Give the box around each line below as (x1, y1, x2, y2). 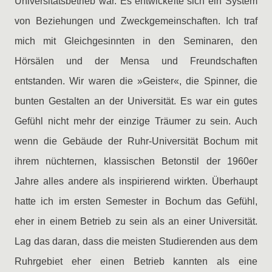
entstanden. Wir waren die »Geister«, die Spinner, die (15, 76, 257, 86)
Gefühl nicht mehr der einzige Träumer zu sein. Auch (15, 116, 257, 126)
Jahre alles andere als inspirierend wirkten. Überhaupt (15, 176, 257, 186)
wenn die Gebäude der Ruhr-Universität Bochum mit (15, 136, 257, 146)
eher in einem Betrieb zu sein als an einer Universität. (15, 216, 257, 226)
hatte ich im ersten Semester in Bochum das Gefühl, (15, 196, 257, 206)
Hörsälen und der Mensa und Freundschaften (15, 56, 257, 66)
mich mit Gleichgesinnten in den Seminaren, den (15, 36, 257, 46)
